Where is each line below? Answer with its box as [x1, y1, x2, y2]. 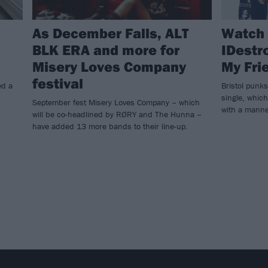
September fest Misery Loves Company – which [32, 97, 200, 108]
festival [32, 74, 83, 93]
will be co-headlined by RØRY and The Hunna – [32, 109, 202, 120]
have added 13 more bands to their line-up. [32, 121, 188, 132]
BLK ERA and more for [32, 41, 179, 59]
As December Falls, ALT [32, 24, 188, 42]
